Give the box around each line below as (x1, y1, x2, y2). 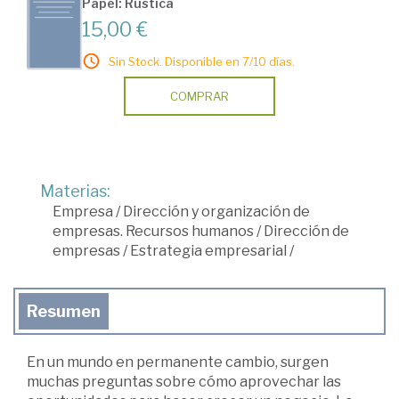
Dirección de (264, 222, 349, 240)
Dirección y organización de (123, 202, 310, 220)
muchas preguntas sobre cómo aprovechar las (27, 372, 341, 390)
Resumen (27, 301, 101, 321)
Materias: (40, 181, 110, 200)
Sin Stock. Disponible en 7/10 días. (109, 53, 295, 69)
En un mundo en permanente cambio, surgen (27, 353, 329, 370)
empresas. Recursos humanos (53, 222, 254, 240)
